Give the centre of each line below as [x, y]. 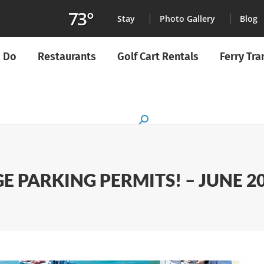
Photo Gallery [188, 18]
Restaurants [67, 57]
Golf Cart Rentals [158, 57]
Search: [153, 122]
